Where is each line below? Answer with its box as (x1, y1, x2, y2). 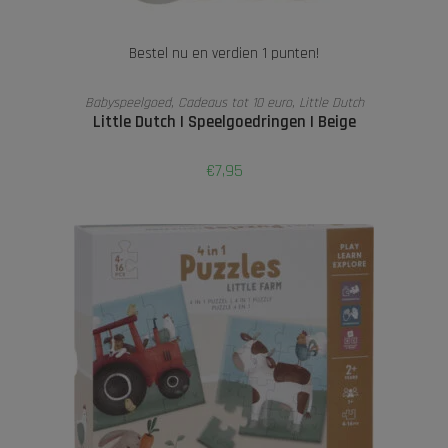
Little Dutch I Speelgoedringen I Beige (92, 110, 356, 133)
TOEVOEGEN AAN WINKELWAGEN (131, 87, 317, 103)
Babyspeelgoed (84, 93, 171, 112)
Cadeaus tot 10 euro (177, 93, 292, 112)
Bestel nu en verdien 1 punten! (129, 43, 319, 63)
